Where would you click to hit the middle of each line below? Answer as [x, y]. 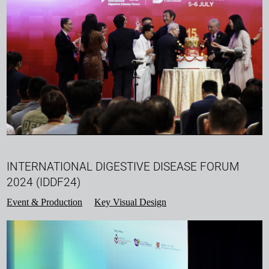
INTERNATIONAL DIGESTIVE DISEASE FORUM [123, 166]
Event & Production [45, 202]
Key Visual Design [131, 202]
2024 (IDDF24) [44, 182]
